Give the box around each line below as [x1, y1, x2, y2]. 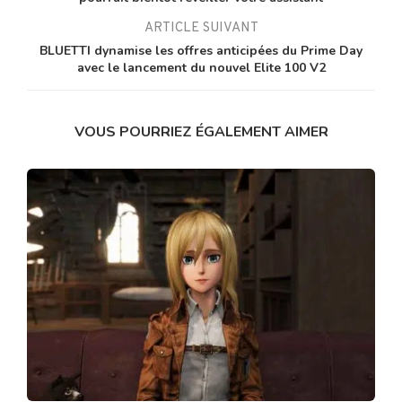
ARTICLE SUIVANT [144, 20, 258, 38]
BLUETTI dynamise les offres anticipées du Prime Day [39, 42, 363, 60]
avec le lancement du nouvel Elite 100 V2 [76, 59, 326, 77]
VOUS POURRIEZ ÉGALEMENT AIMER [74, 122, 328, 143]
